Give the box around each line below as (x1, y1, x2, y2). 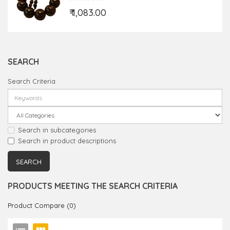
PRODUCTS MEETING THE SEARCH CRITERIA (8, 181, 178, 191)
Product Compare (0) (8, 201, 76, 210)
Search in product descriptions (18, 137, 116, 145)
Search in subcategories (18, 125, 96, 134)
